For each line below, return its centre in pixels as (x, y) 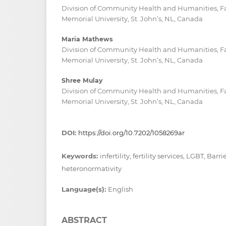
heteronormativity (92, 168)
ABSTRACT (84, 220)
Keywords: (81, 156)
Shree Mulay (82, 80)
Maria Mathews (87, 39)
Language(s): (85, 189)
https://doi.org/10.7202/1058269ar (131, 132)
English (121, 189)
